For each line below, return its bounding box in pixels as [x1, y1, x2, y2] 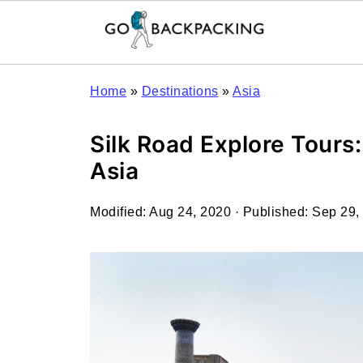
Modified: [90, 205, 149, 219]
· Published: [231, 205, 312, 219]
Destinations [141, 84, 219, 98]
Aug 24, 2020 [149, 205, 231, 219]
